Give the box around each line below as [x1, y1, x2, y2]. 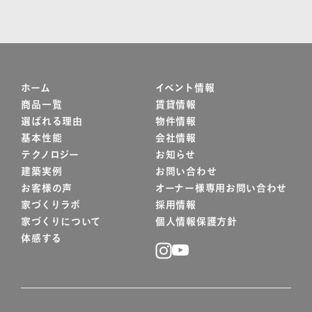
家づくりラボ [21, 201, 81, 211]
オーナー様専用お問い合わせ [155, 184, 288, 194]
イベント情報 [155, 84, 215, 94]
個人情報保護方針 [155, 217, 237, 228]
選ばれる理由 [21, 117, 83, 127]
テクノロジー [21, 150, 79, 161]
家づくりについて [21, 217, 102, 228]
